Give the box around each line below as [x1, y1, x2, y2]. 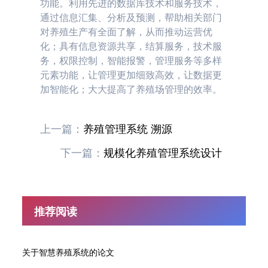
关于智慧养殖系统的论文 [22, 247, 115, 257]
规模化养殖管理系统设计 [103, 146, 222, 159]
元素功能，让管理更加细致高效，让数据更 [40, 69, 223, 81]
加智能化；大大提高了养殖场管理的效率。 [40, 83, 223, 95]
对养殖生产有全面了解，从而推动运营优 [40, 26, 213, 38]
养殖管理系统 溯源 [83, 122, 173, 135]
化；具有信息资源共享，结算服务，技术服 [40, 40, 223, 52]
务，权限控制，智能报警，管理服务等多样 [40, 54, 223, 66]
